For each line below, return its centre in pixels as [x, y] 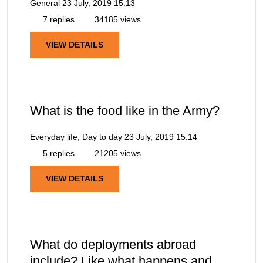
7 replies [58, 19]
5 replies [58, 153]
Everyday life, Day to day [76, 136]
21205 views [117, 153]
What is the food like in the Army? [125, 110]
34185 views [117, 19]
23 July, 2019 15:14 [161, 136]
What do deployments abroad [113, 245]
